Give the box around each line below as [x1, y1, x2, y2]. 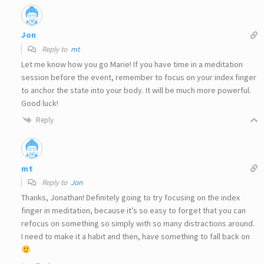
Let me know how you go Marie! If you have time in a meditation [21, 58, 243, 70]
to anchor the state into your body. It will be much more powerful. [21, 84, 251, 95]
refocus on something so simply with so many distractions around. [21, 218, 255, 229]
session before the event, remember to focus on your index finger [21, 71, 256, 82]
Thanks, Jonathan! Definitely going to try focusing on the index [21, 192, 240, 203]
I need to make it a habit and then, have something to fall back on [21, 231, 250, 242]
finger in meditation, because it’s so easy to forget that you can [21, 205, 246, 216]
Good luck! [21, 97, 58, 108]
